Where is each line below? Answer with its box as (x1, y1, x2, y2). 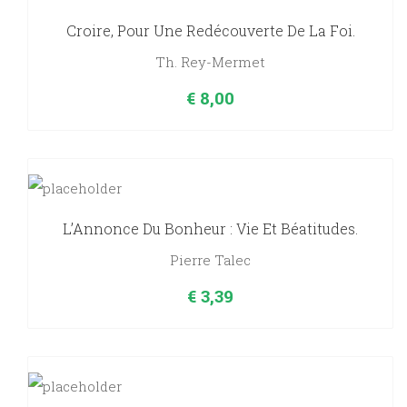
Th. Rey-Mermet (155, 53, 265, 72)
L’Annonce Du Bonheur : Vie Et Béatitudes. (63, 219, 358, 239)
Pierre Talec (170, 251, 251, 270)
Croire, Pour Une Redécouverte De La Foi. (65, 21, 355, 41)
